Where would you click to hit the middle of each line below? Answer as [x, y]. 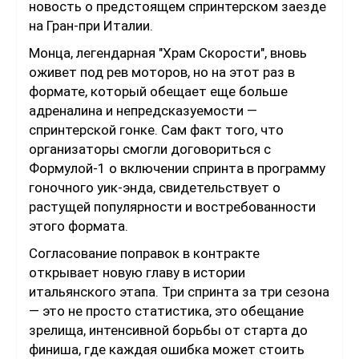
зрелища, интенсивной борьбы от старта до [168, 331]
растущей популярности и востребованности [172, 207]
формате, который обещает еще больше [158, 92]
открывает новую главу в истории [137, 273]
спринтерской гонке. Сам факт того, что [156, 130]
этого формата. [79, 226]
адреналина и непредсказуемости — [143, 111]
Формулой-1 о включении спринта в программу [177, 169]
